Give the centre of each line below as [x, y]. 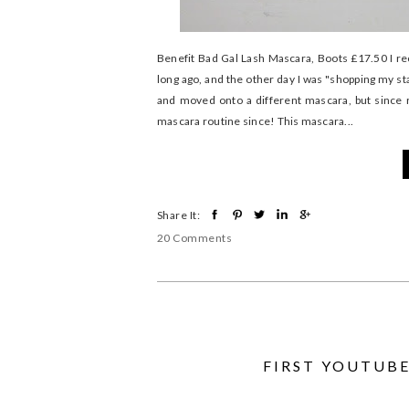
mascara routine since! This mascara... [256, 121]
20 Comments [195, 237]
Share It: [179, 215]
